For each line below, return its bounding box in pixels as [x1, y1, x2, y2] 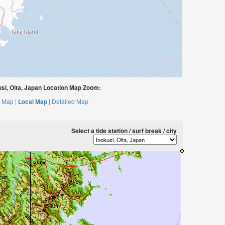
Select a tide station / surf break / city [71, 126, 177, 135]
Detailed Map [51, 97, 88, 105]
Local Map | [18, 97, 50, 106]
